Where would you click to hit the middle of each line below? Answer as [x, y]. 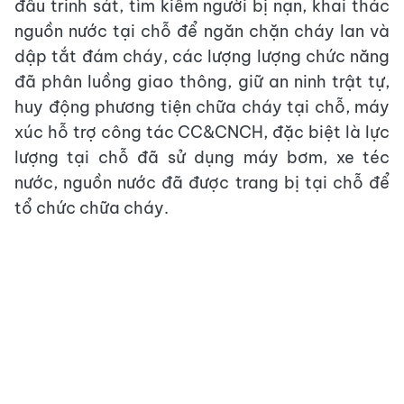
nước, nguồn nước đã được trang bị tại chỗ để [202, 182]
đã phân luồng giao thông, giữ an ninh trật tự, [202, 81]
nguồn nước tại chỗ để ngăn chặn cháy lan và [202, 31]
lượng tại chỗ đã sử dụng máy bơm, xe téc [202, 157]
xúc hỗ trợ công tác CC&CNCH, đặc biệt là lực [202, 132]
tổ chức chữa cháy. [92, 207]
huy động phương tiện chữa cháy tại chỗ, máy [202, 106]
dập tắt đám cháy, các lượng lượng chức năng [202, 56]
